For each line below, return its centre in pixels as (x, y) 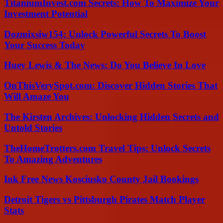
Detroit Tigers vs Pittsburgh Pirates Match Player (105, 199)
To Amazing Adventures (53, 159)
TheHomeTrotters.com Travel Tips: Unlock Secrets (107, 148)
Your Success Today (45, 45)
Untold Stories (33, 127)
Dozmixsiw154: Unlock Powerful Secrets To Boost (105, 34)
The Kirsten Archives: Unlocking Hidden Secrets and (111, 116)
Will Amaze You (37, 97)
